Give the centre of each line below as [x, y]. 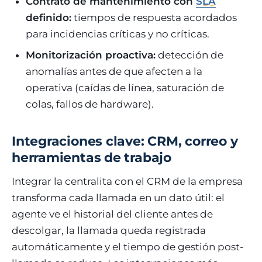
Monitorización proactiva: [91, 55]
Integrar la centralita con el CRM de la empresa [127, 181]
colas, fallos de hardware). [90, 104]
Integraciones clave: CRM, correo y [125, 141]
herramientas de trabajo [92, 157]
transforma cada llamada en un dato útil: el [118, 197]
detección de [189, 55]
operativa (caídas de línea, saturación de [125, 87]
